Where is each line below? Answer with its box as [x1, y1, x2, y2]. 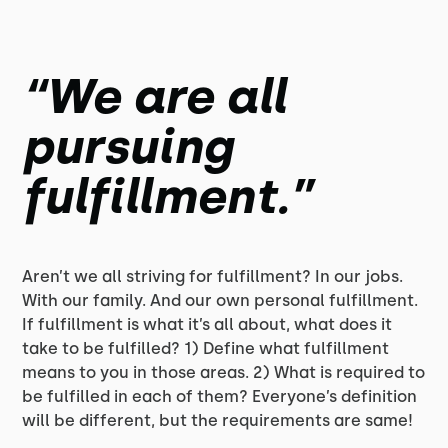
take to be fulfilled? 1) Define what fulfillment [22, 339, 390, 358]
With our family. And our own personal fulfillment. [22, 291, 419, 310]
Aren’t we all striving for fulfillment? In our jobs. [22, 267, 404, 286]
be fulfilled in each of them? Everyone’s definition [22, 387, 418, 406]
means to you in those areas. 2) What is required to [22, 363, 426, 382]
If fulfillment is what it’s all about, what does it [22, 315, 393, 334]
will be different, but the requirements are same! [22, 411, 414, 430]
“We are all [22, 67, 287, 125]
